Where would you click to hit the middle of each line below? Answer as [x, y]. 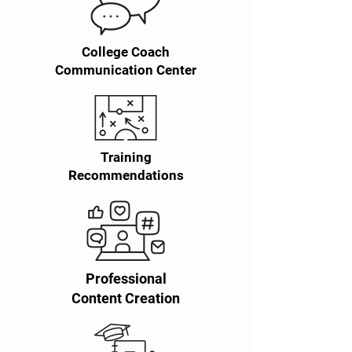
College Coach [126, 52]
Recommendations [126, 175]
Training [126, 157]
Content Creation [126, 298]
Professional [126, 279]
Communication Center [126, 70]
